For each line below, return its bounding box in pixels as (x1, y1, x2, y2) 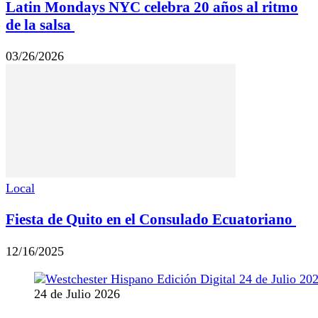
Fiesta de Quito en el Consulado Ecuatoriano (6, 211, 296, 229)
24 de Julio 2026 (34, 286, 120, 301)
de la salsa (6, 16, 75, 34)
